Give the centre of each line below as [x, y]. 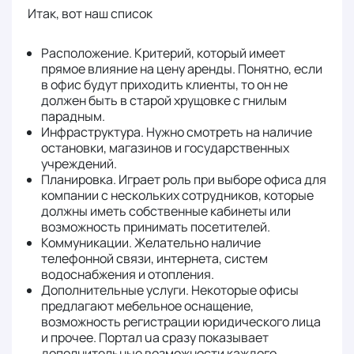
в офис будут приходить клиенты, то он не [164, 85]
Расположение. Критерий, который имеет [163, 53]
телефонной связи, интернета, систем [154, 258]
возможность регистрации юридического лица [181, 322]
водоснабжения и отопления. [128, 274]
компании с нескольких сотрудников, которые [177, 195]
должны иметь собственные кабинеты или [166, 211]
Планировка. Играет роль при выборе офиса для [184, 179]
